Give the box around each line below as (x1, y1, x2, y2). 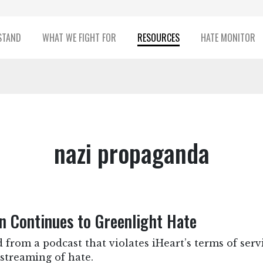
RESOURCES (137, 31, 180, 45)
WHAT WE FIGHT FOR (42, 31, 116, 45)
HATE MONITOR (200, 31, 255, 45)
